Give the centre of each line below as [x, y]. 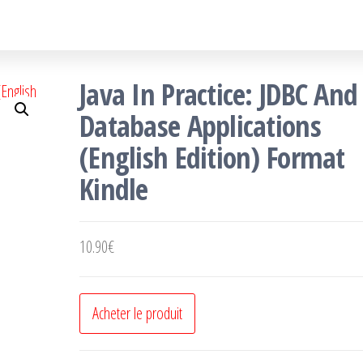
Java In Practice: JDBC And [219, 94]
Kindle [114, 189]
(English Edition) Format [212, 158]
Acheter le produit [137, 313]
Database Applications [200, 126]
